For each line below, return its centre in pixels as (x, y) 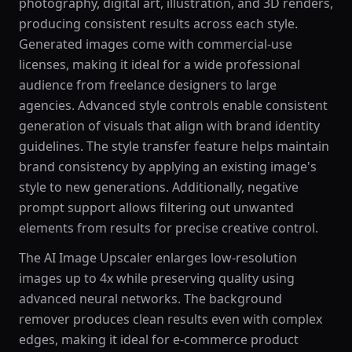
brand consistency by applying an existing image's (168, 167)
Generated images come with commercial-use (156, 44)
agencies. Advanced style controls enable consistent (173, 105)
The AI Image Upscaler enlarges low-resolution (158, 258)
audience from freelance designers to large (148, 85)
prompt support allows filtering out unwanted (156, 207)
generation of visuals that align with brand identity (169, 126)
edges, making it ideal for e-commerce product (159, 339)
